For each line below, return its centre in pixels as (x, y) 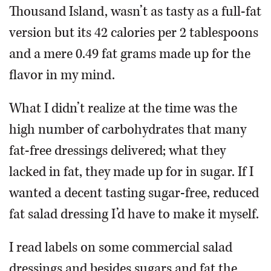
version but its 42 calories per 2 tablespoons (134, 33)
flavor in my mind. (62, 75)
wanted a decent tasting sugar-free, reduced (134, 193)
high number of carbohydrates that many (128, 129)
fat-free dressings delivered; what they (117, 151)
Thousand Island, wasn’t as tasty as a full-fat (135, 11)
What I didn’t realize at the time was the (123, 108)
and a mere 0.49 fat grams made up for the (130, 54)
